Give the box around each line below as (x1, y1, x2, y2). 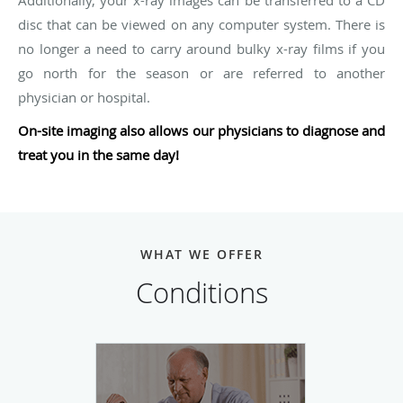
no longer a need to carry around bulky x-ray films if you (18, 39, 385, 58)
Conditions (135, 273, 268, 311)
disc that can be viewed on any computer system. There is (18, 14, 385, 33)
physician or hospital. (18, 87, 150, 106)
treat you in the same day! (18, 145, 179, 164)
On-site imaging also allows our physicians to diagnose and (18, 121, 385, 139)
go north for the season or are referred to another (18, 63, 385, 82)
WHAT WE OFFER (139, 245, 264, 263)
